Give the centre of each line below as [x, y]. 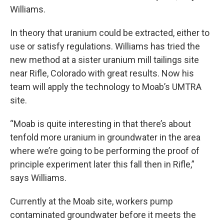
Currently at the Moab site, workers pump [91, 201]
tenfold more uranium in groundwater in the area [105, 137]
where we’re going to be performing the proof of [105, 150]
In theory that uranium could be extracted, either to [110, 32]
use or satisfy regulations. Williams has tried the [105, 46]
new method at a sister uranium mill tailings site [104, 59]
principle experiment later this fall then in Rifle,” [102, 164]
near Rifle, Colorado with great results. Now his [102, 73]
